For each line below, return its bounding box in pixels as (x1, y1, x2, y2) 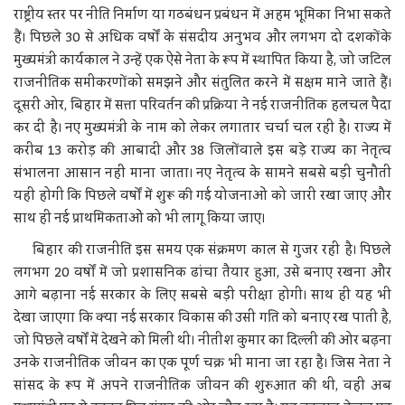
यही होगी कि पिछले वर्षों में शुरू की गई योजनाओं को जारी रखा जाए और (14, 183, 391, 209)
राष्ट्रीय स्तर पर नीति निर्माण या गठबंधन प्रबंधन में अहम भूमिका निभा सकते (14, 2, 391, 28)
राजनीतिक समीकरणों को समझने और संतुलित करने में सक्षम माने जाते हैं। (14, 70, 391, 96)
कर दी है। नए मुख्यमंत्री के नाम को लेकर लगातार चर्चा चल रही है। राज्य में (14, 115, 391, 141)
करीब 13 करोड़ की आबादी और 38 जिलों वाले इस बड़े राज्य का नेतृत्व (14, 137, 391, 164)
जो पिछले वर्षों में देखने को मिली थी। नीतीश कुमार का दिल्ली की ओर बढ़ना (14, 327, 391, 353)
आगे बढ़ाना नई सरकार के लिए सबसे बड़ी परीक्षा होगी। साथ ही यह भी (14, 282, 391, 308)
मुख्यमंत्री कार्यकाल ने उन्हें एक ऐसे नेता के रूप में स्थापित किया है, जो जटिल (14, 47, 391, 73)
